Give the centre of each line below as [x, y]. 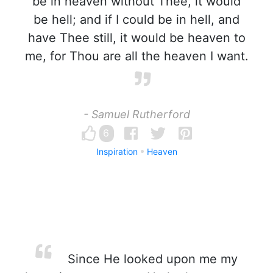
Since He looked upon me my [151, 259]
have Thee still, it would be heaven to [136, 38]
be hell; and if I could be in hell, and [136, 19]
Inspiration [117, 151]
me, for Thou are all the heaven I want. [136, 56]
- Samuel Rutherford [136, 114]
